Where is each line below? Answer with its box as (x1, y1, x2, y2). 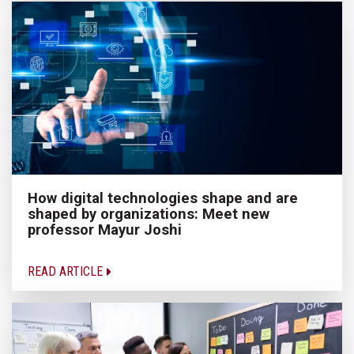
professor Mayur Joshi (28, 221, 182, 239)
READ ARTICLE (28, 264, 106, 280)
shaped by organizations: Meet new (28, 205, 269, 223)
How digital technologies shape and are (28, 190, 298, 207)
